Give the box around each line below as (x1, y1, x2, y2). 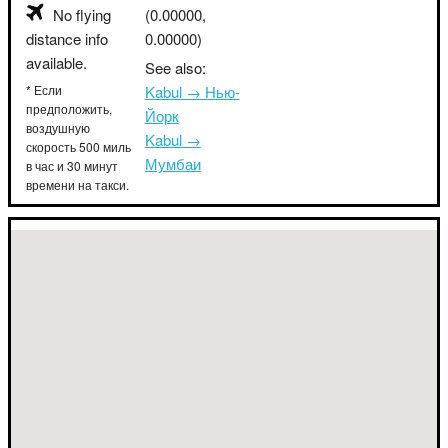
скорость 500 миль (26, 138, 131, 155)
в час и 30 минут (26, 157, 118, 174)
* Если (26, 81, 62, 98)
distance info (26, 28, 108, 49)
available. (26, 52, 87, 73)
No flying (53, 4, 111, 25)
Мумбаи (144, 153, 201, 174)
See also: (144, 57, 206, 78)
